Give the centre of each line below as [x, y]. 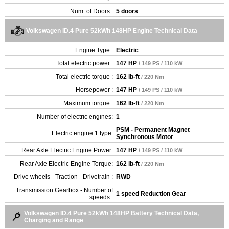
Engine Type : [94, 50]
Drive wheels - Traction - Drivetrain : [63, 177]
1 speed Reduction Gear [151, 193]
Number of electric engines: [75, 116]
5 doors [127, 11]
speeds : [101, 197]
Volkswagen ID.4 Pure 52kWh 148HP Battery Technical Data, [111, 213]
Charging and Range [54, 220]
